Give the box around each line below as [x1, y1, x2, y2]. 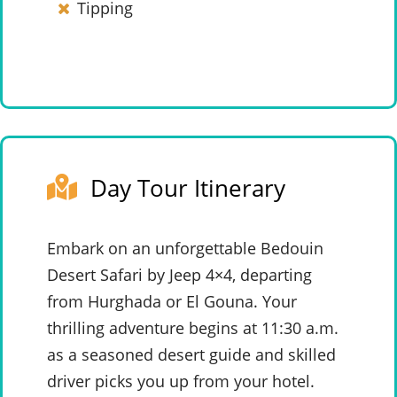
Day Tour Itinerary [90, 172, 285, 205]
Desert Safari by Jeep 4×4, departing [47, 264, 312, 286]
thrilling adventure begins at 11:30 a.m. [47, 317, 339, 339]
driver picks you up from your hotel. [47, 370, 315, 393]
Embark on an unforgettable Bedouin [47, 237, 323, 260]
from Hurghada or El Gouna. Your [47, 291, 297, 313]
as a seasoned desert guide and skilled [47, 344, 336, 366]
